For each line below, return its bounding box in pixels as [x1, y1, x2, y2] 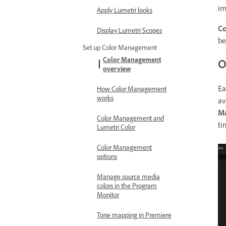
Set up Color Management [83, 43, 157, 51]
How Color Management [97, 84, 166, 93]
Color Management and [97, 114, 164, 122]
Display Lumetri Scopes [97, 26, 162, 34]
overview [103, 64, 131, 73]
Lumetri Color [97, 123, 135, 131]
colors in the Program [97, 181, 157, 190]
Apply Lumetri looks [97, 6, 152, 14]
